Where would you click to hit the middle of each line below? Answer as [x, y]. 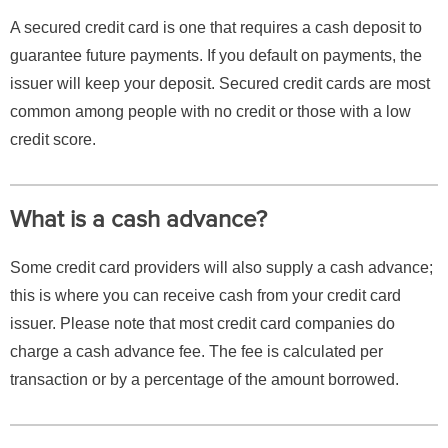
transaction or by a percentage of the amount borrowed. [204, 380]
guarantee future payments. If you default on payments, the [216, 56]
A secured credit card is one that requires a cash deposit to [216, 28]
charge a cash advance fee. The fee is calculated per [196, 352]
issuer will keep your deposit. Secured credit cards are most [220, 84]
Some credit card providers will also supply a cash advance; [221, 268]
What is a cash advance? [138, 220]
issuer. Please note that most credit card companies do [202, 324]
